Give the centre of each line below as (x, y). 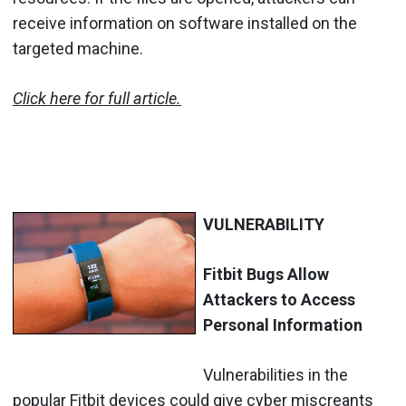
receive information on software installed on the (185, 23)
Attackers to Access (279, 299)
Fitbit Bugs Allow (266, 274)
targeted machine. (78, 48)
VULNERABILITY (264, 224)
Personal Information (283, 324)
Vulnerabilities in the (275, 374)
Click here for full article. (97, 98)
